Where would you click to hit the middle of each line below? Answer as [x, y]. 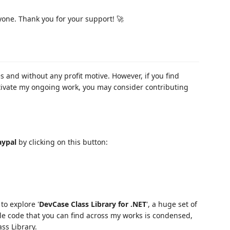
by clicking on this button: [62, 142]
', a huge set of [172, 204]
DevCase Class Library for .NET [93, 204]
